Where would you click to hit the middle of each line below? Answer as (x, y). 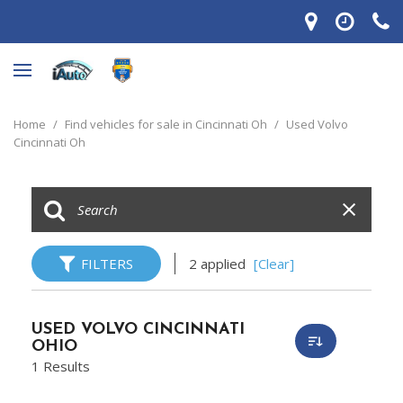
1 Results (61, 366)
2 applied (219, 264)
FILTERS (107, 264)
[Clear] (274, 264)
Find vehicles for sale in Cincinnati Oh (167, 124)
